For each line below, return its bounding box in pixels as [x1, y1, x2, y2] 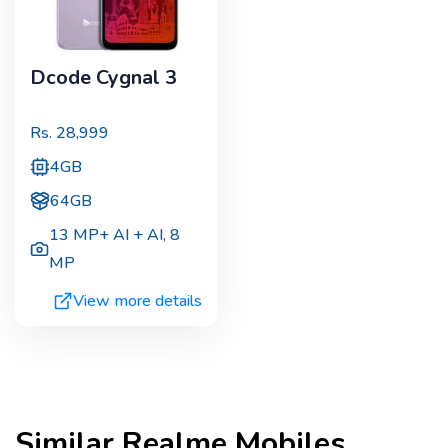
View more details [72, 290, 202, 313]
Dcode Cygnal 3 [30, 63, 177, 91]
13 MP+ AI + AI [48, 224, 163, 247]
